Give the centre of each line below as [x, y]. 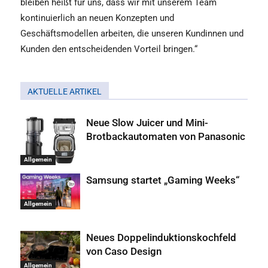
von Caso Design [124, 252]
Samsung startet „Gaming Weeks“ [163, 180]
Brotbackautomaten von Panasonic [166, 137]
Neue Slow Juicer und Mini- [147, 123]
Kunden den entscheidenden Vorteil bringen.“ [109, 49]
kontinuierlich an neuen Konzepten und [97, 18]
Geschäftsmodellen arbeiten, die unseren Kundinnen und [132, 34]
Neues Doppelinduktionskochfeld [161, 238]
